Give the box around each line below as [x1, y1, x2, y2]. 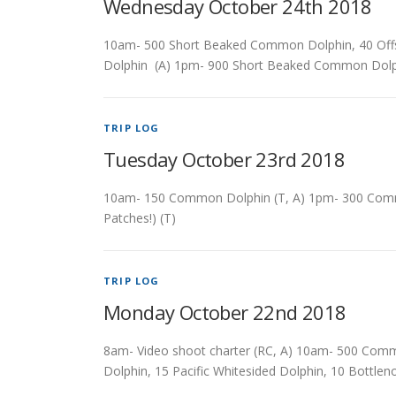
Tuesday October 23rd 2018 [103, 146, 345, 172]
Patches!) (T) [103, 209, 176, 226]
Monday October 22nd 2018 [103, 299, 346, 325]
